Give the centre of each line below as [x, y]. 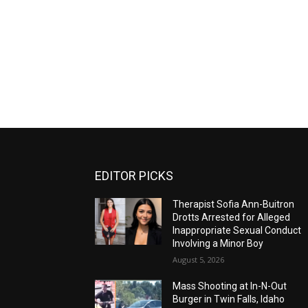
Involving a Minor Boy [218, 244]
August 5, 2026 [199, 260]
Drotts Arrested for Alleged [232, 218]
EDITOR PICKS [134, 176]
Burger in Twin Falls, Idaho [229, 299]
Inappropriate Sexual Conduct [237, 231]
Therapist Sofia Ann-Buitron [234, 205]
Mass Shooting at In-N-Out [230, 286]
